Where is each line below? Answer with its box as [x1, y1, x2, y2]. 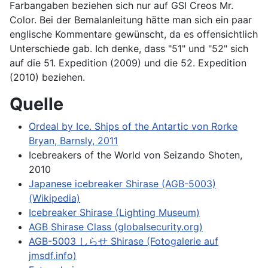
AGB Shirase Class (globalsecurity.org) [29, 220, 203, 233]
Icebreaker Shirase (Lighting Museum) [29, 206, 200, 218]
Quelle [10, 93, 63, 114]
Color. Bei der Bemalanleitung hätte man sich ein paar [10, 13, 252, 26]
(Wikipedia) [29, 191, 80, 204]
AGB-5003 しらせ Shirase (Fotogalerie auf [29, 234, 218, 247]
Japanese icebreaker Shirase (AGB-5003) [29, 177, 216, 190]
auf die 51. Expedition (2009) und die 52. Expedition [10, 56, 246, 69]
